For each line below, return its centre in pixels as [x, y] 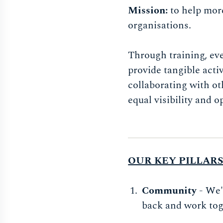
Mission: [149, 10]
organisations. [160, 25]
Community [171, 190]
